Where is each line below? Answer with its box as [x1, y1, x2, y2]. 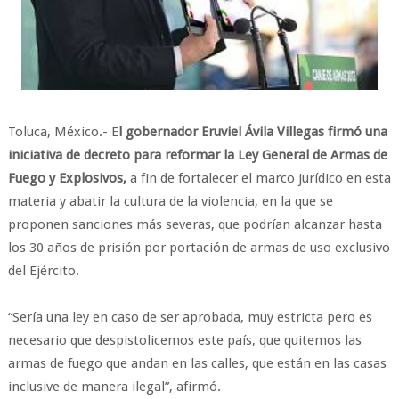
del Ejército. [7, 263, 79, 279]
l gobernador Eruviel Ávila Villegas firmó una [118, 124, 387, 140]
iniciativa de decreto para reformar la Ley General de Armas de [7, 147, 387, 163]
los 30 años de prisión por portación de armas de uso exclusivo [7, 240, 390, 256]
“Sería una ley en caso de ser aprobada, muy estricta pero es [7, 309, 372, 325]
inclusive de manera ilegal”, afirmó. [7, 379, 221, 395]
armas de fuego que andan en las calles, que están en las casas [7, 355, 387, 371]
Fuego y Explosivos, [7, 170, 126, 186]
